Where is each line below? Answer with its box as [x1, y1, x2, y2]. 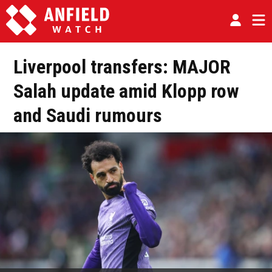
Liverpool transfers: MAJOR [13, 55, 231, 78]
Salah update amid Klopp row [13, 80, 239, 103]
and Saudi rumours [13, 104, 162, 127]
